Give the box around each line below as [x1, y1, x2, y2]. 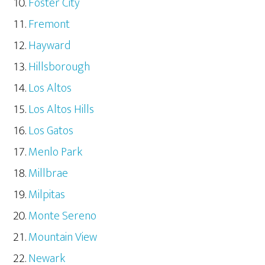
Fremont [28, 14, 70, 34]
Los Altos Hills [28, 99, 95, 119]
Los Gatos [28, 120, 74, 141]
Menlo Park [28, 141, 83, 162]
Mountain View [28, 227, 98, 247]
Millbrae [28, 163, 69, 183]
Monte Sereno [28, 205, 97, 226]
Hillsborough [28, 56, 91, 77]
